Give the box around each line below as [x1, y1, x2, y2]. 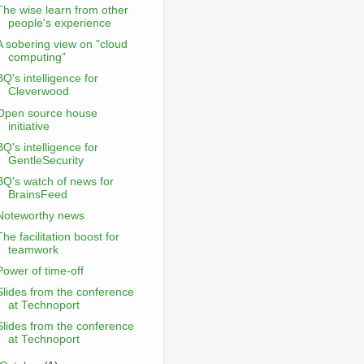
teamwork [7, 244, 58, 256]
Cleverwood [7, 85, 69, 98]
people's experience [7, 17, 111, 30]
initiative [7, 119, 50, 132]
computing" [7, 51, 66, 64]
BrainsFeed [7, 188, 67, 201]
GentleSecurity [7, 154, 84, 167]
